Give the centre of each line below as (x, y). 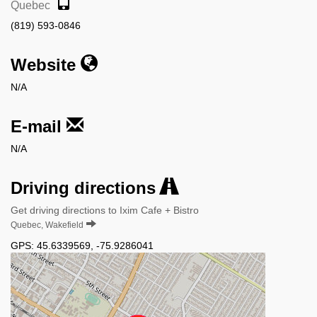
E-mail (39, 126)
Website (46, 64)
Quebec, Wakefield (47, 225)
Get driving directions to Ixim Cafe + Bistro (105, 210)
